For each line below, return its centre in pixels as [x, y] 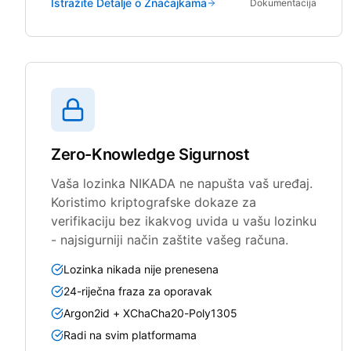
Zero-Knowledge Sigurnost [150, 154]
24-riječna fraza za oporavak [138, 291]
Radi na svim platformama [130, 335]
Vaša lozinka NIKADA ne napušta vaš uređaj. [182, 183]
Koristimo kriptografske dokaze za [154, 202]
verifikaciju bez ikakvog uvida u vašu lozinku [184, 221]
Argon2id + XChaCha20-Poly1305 [150, 313]
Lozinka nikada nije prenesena [141, 269]
